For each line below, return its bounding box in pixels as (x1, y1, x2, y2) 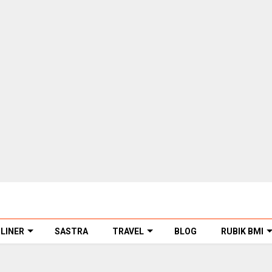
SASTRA (55, 226, 88, 236)
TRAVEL (112, 226, 144, 236)
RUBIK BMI (221, 226, 263, 236)
